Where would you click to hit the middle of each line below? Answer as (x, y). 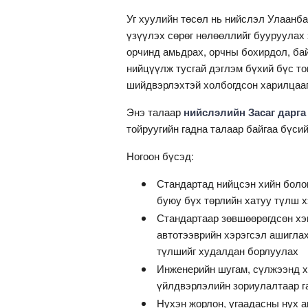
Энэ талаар (155, 112)
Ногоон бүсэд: (160, 156)
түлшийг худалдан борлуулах (228, 251)
